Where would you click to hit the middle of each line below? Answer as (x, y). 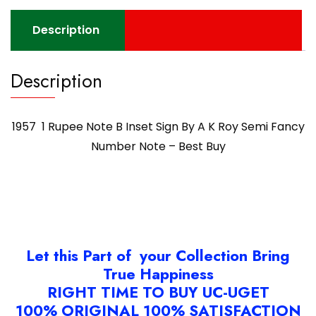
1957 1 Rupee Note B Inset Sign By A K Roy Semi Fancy (158, 127)
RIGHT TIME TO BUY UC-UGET (158, 293)
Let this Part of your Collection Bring (158, 256)
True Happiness (158, 274)
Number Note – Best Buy (158, 147)
